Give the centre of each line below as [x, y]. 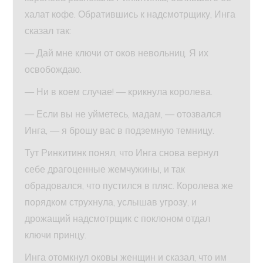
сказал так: [48, 31]
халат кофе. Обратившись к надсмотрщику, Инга [130, 14]
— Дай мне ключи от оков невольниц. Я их [117, 53]
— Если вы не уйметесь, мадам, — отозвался [123, 114]
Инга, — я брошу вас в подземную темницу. [120, 131]
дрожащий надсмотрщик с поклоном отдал [118, 219]
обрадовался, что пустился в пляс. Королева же [129, 186]
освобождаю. [53, 70]
